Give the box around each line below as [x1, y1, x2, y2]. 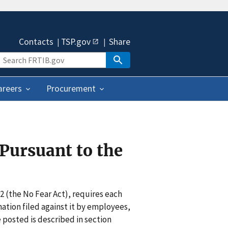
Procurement [46, 83, 96, 94]
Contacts [19, 36, 54, 47]
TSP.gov [61, 36, 91, 47]
